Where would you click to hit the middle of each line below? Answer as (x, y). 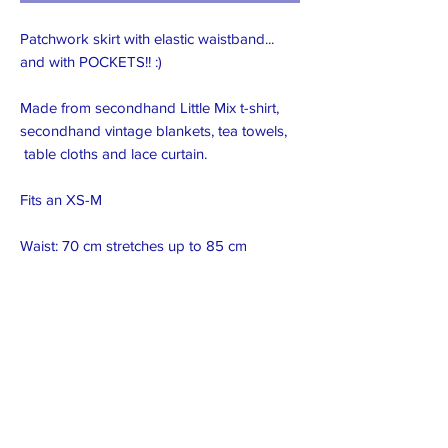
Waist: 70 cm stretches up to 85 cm (133, 245)
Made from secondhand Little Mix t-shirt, (149, 107)
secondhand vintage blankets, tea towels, (153, 130)
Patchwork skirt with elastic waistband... (147, 38)
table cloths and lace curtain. (115, 153)
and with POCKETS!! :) (91, 61)
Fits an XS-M (61, 199)
